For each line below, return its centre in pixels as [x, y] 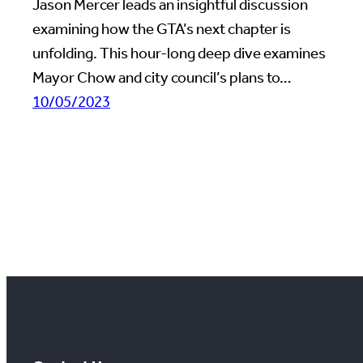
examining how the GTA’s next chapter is [162, 29]
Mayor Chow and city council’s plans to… [162, 78]
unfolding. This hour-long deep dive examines [179, 53]
